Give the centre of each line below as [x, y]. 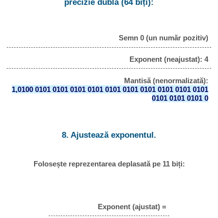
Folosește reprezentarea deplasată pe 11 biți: [109, 163]
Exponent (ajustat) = [132, 206]
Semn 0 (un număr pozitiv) [163, 38]
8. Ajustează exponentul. [109, 135]
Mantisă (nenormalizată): [166, 80]
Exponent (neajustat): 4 [169, 59]
